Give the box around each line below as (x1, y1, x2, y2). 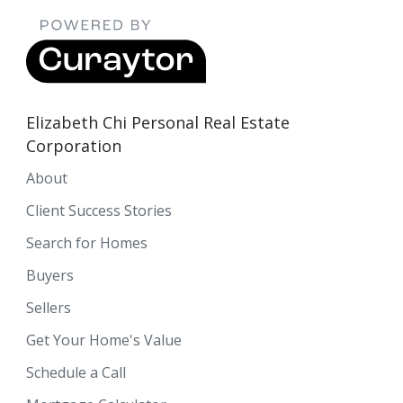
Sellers (26, 297, 71, 318)
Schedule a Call (26, 362, 126, 382)
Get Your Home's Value (26, 329, 182, 350)
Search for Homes (26, 232, 148, 253)
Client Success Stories (26, 200, 172, 220)
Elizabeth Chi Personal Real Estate (26, 111, 290, 133)
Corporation (26, 134, 121, 157)
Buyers (26, 264, 74, 285)
